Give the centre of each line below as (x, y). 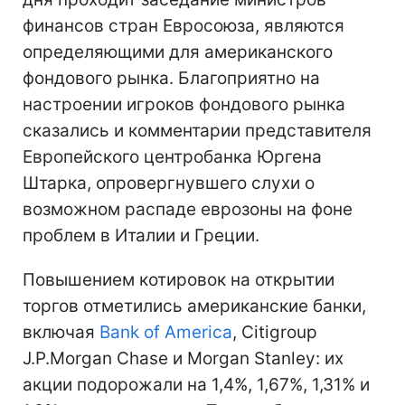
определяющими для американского (178, 52)
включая (61, 332)
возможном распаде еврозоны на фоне (188, 209)
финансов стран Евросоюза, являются (184, 26)
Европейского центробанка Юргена (172, 157)
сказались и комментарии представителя (197, 131)
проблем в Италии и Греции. (141, 235)
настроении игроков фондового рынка (184, 104)
